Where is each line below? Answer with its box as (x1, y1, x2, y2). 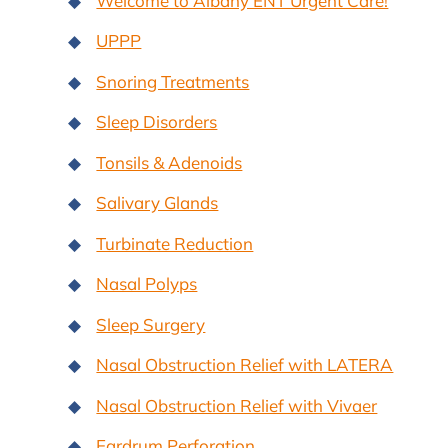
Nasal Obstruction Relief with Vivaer (96, 394, 378, 416)
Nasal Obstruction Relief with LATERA (96, 354, 394, 376)
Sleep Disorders (96, 111, 218, 133)
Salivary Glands (96, 192, 219, 214)
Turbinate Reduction (96, 232, 254, 254)
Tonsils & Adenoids (96, 151, 243, 173)
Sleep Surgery (96, 313, 206, 335)
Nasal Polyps (96, 273, 198, 295)
